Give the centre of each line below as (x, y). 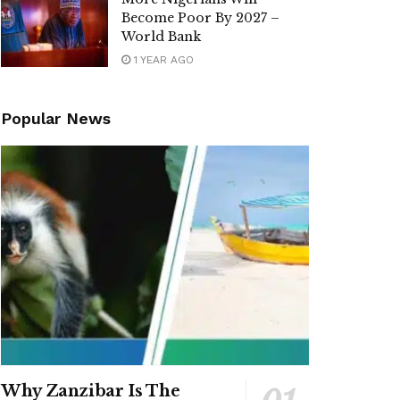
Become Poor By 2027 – (200, 18)
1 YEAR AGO (162, 60)
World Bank (161, 37)
